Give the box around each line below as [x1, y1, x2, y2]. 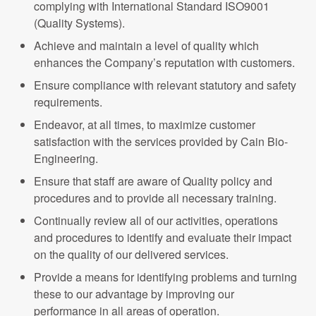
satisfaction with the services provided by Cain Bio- [34, 133, 288, 150]
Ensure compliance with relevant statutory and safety [34, 77, 296, 93]
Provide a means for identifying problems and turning [34, 269, 297, 285]
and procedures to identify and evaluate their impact [34, 229, 291, 245]
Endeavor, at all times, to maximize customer [34, 116, 255, 133]
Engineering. [34, 150, 98, 166]
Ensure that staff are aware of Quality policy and [34, 173, 272, 189]
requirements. [34, 94, 102, 110]
